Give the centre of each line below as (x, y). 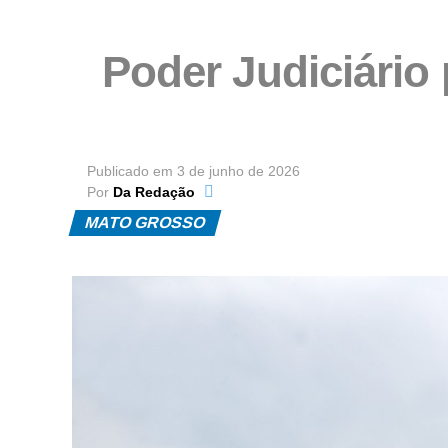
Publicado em (130, 171)
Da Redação (154, 192)
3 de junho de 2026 (238, 171)
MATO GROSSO (145, 223)
